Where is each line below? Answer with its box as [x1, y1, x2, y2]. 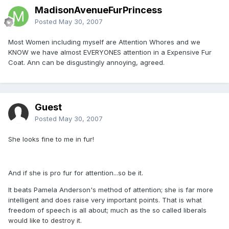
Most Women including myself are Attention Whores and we [8, 37, 200, 46]
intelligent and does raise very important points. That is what [8, 195, 202, 204]
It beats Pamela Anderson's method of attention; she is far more [8, 185, 213, 194]
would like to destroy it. [8, 216, 82, 224]
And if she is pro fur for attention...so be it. [8, 168, 143, 177]
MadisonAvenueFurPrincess [35, 4, 162, 15]
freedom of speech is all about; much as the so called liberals [8, 205, 207, 214]
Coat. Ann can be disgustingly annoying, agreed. [8, 58, 165, 66]
